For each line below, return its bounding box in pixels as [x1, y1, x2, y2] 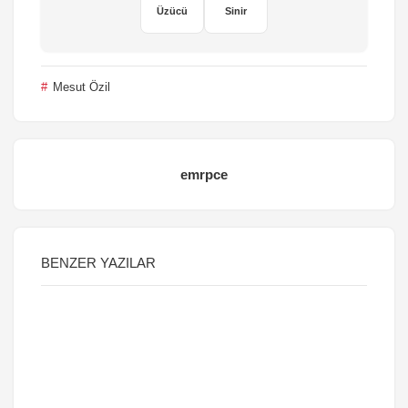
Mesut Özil [49, 80, 110, 94]
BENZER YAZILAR [41, 255, 156, 270]
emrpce [180, 167, 228, 182]
